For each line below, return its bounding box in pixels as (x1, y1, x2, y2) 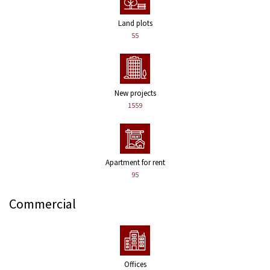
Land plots (118, 18, 152, 29)
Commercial (9, 195, 76, 213)
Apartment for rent (105, 157, 165, 168)
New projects (114, 87, 156, 98)
